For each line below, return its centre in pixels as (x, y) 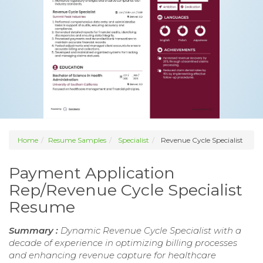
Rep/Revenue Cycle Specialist (126, 190)
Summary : (35, 231)
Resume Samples (77, 140)
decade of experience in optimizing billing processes (123, 243)
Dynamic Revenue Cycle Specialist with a (151, 231)
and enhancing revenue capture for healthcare (112, 255)
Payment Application (92, 173)
